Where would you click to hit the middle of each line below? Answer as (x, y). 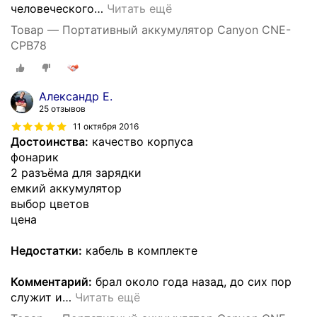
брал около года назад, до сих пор (192, 281)
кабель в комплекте (140, 250)
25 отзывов (62, 108)
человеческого (52, 9)
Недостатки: (46, 250)
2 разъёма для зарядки (76, 172)
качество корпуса (141, 141)
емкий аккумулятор (66, 188)
